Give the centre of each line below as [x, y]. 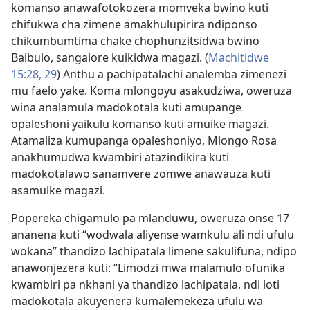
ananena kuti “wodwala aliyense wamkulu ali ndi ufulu [153, 234]
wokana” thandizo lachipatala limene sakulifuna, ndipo [154, 251]
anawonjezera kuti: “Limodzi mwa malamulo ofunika [148, 267]
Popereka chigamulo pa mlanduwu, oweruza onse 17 [150, 218]
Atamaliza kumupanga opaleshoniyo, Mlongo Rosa [144, 140]
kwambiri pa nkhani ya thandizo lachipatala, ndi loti [145, 284]
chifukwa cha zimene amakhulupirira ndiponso [134, 24]
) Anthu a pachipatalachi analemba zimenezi [172, 74]
